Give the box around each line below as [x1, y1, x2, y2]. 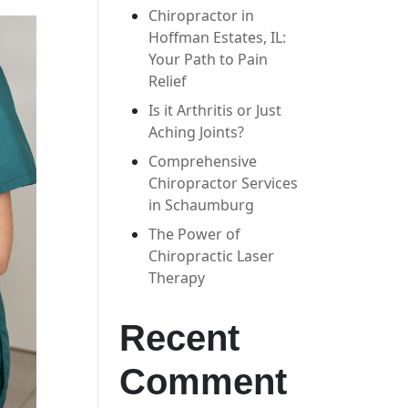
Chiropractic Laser [148, 246, 275, 266]
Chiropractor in [148, 5, 255, 25]
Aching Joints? [148, 122, 245, 142]
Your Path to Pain [148, 49, 269, 69]
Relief [148, 71, 191, 91]
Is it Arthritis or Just [148, 100, 282, 120]
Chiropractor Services [148, 173, 299, 193]
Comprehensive [148, 151, 258, 171]
